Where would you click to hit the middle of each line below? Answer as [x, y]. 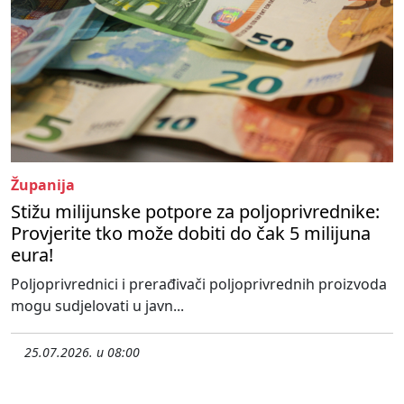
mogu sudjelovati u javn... [97, 305]
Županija [43, 184]
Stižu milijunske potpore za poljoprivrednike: [195, 211]
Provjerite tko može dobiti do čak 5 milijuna [191, 233]
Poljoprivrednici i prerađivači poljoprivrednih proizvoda [199, 284]
